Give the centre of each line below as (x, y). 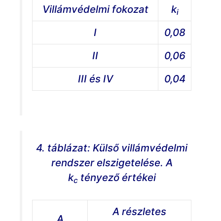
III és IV (95, 78)
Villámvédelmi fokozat (95, 9)
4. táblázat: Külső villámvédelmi (112, 147)
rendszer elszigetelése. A (112, 162)
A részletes (139, 212)
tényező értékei (117, 177)
